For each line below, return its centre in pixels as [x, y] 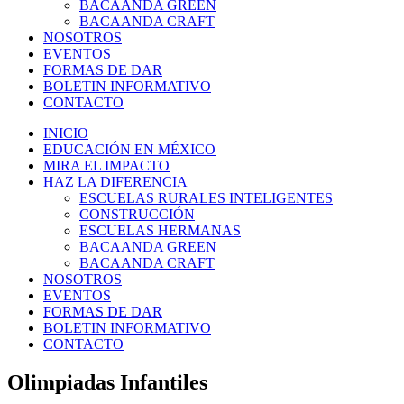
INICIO [66, 133]
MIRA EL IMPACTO [106, 165]
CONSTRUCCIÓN [137, 214]
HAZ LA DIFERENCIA [115, 181]
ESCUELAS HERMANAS [160, 230]
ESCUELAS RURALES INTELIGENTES [206, 197]
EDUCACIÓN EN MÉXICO [129, 149]
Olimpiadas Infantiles [107, 382]
